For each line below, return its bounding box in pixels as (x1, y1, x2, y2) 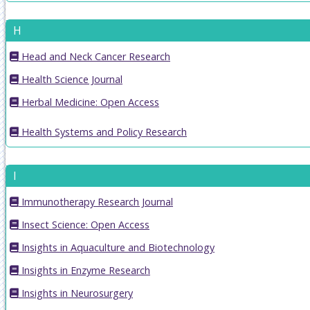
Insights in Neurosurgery (19, 286, 133, 300)
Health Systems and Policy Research (19, 125, 187, 138)
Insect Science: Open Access (19, 217, 149, 231)
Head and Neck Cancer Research (19, 49, 170, 63)
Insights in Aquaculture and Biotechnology (19, 240, 215, 254)
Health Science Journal (19, 72, 122, 86)
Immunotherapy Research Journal (19, 194, 173, 208)
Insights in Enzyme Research (19, 263, 150, 277)
